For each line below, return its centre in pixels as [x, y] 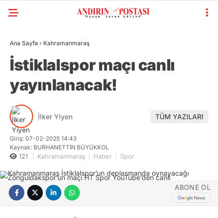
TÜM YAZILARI [179, 116]
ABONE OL [192, 187]
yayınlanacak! [64, 85]
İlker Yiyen [55, 116]
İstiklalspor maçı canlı [92, 65]
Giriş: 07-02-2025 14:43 [43, 138]
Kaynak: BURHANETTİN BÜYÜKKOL [59, 147]
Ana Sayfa [24, 43]
